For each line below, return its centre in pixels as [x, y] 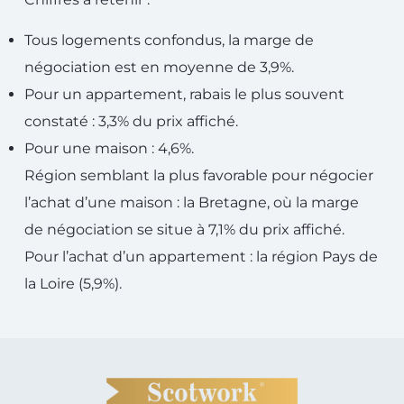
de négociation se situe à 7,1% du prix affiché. [184, 230]
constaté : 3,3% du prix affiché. [131, 121]
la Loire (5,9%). [73, 284]
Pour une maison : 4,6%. [109, 148]
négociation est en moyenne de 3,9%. [159, 67]
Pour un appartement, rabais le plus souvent [184, 94]
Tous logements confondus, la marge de [169, 40]
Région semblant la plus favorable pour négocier [199, 175]
